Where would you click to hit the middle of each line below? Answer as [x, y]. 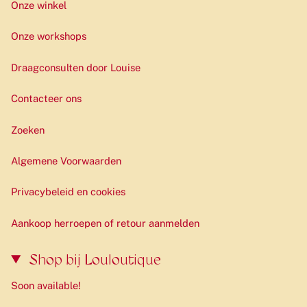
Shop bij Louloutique [94, 259]
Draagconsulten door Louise [76, 67]
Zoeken [28, 130]
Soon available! [46, 285]
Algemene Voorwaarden [66, 160]
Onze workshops [49, 36]
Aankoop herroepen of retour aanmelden [105, 223]
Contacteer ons [46, 99]
